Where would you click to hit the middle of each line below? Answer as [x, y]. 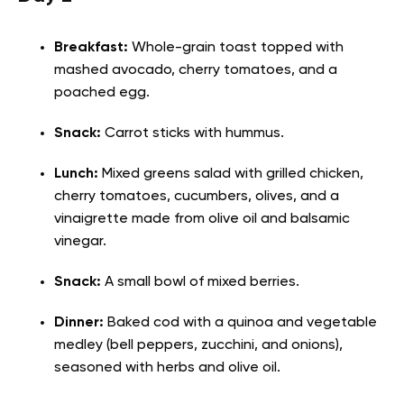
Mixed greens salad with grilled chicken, [231, 174]
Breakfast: [93, 48]
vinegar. [80, 242]
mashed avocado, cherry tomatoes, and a [196, 71]
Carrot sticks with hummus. [193, 134]
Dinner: [79, 323]
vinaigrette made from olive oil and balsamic [202, 220]
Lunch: [76, 174]
